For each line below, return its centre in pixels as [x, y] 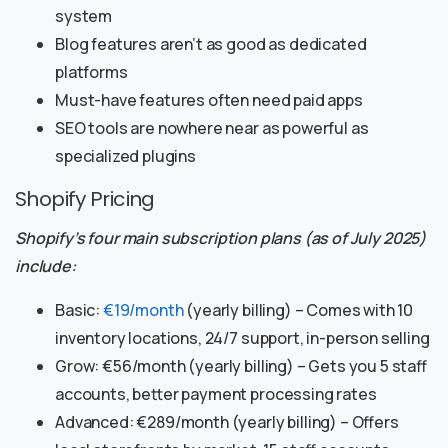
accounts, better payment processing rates [216, 394]
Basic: [79, 310]
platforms [91, 72]
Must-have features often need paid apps [209, 100]
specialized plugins [125, 156]
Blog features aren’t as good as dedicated [211, 44]
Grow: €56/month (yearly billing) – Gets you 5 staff [241, 366]
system [84, 16]
